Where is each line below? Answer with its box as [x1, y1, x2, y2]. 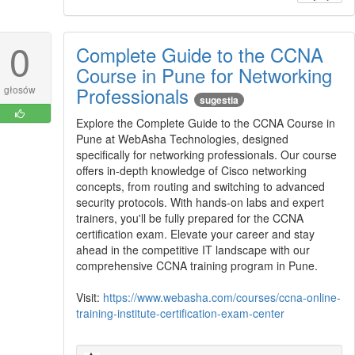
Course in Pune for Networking [75, 60, 332, 89]
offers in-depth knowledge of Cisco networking [75, 162, 307, 178]
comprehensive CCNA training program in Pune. [75, 257, 318, 273]
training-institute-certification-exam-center [75, 304, 284, 321]
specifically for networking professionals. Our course [75, 146, 337, 162]
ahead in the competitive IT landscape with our [75, 241, 310, 258]
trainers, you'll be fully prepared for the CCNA [75, 209, 303, 226]
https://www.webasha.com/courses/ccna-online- [102, 288, 341, 305]
